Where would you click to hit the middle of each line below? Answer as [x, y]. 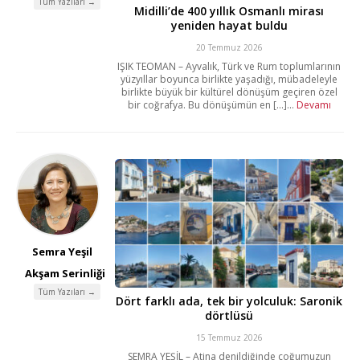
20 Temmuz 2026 [229, 48]
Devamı [313, 105]
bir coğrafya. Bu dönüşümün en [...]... [212, 105]
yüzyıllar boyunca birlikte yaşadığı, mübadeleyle [229, 80]
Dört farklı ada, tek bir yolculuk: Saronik [229, 301]
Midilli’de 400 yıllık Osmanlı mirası [229, 11]
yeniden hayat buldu [229, 26]
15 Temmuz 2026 [229, 338]
